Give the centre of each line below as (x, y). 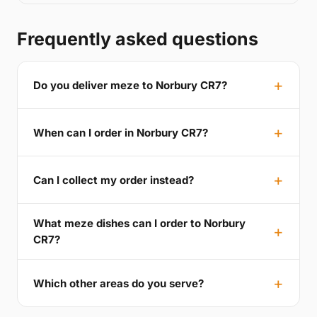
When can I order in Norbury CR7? (121, 132)
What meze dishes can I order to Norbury (139, 223)
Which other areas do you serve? (119, 283)
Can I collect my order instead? (114, 180)
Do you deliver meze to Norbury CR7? (130, 85)
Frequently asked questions (138, 39)
